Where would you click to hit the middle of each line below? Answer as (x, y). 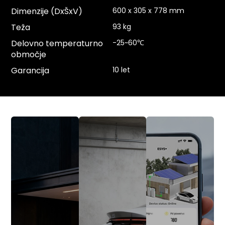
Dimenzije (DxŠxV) (47, 12)
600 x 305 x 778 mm (148, 11)
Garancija (30, 71)
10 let (121, 70)
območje (29, 55)
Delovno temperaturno (57, 44)
